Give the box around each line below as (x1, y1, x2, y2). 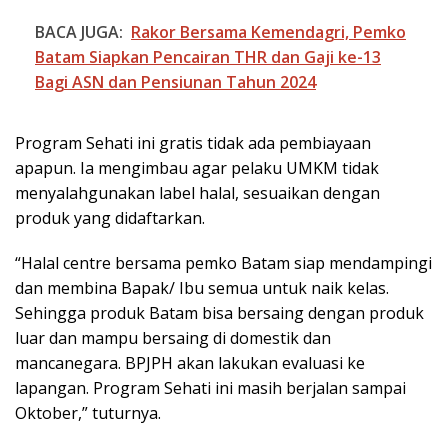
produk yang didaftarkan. (15, 207, 205, 230)
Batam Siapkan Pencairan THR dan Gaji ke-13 (35, 46, 381, 69)
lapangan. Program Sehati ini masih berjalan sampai (15, 377, 406, 400)
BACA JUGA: (35, 21, 123, 44)
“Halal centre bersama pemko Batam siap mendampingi (15, 252, 432, 275)
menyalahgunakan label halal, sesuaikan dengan (15, 182, 380, 205)
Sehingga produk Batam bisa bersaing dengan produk (15, 302, 424, 325)
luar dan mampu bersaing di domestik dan (15, 327, 331, 350)
